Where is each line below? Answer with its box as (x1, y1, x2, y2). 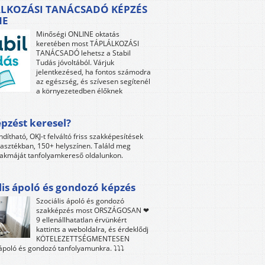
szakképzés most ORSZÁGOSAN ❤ (36, 205, 149, 216)
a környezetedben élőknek (36, 86, 122, 96)
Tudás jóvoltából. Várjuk (36, 57, 114, 68)
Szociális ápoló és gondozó (36, 196, 124, 206)
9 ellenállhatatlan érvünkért (36, 215, 127, 225)
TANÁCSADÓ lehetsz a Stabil (36, 48, 131, 59)
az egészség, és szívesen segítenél (36, 76, 150, 87)
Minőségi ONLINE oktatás (36, 29, 119, 40)
